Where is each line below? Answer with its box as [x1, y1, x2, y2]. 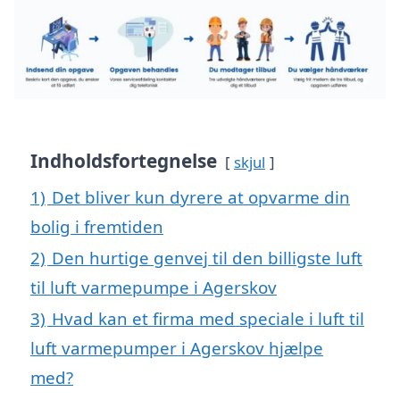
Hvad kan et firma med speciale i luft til [52, 307, 364, 330]
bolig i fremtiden [30, 215, 163, 238]
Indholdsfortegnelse [30, 148, 217, 174]
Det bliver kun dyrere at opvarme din [52, 186, 350, 209]
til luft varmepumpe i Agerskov [30, 276, 277, 299]
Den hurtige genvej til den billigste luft [52, 246, 362, 270]
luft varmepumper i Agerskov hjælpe [30, 337, 323, 360]
